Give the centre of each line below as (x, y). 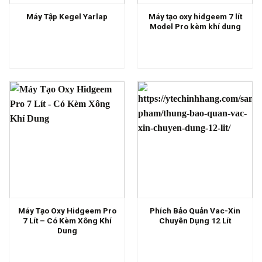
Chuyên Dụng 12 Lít (195, 220)
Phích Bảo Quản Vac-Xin (195, 210)
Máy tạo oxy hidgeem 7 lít (195, 16)
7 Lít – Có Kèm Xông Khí (67, 220)
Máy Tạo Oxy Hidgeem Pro (67, 210)
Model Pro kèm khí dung (195, 26)
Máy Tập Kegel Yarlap (67, 17)
